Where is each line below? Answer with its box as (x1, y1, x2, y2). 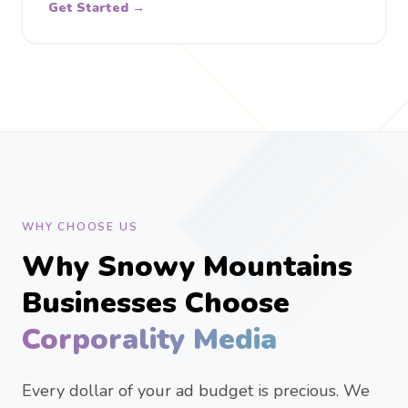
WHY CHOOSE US (22, 219, 138, 234)
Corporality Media (22, 320, 277, 359)
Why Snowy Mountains (22, 247, 352, 286)
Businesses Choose (22, 283, 290, 322)
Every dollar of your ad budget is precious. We (22, 380, 370, 402)
